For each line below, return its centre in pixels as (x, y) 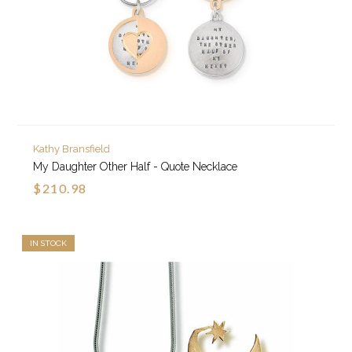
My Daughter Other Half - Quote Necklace (136, 167)
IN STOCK (49, 244)
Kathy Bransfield (72, 149)
